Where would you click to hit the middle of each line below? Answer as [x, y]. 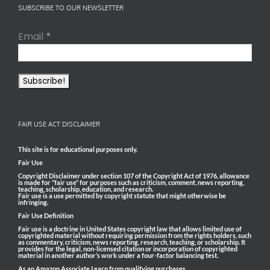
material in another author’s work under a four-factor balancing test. [118, 255]
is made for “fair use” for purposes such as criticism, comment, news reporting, [131, 182]
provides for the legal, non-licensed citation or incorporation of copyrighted [128, 248]
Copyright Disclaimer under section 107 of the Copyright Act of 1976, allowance [134, 175]
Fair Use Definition [46, 215]
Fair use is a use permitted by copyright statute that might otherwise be [122, 195]
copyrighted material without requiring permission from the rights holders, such [135, 235]
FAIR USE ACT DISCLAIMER [59, 124]
